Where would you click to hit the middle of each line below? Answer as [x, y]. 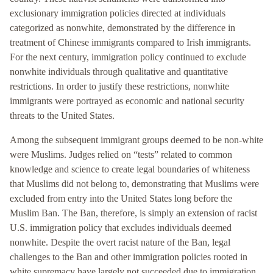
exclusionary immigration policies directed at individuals [118, 13]
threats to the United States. [62, 116]
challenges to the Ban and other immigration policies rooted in [129, 257]
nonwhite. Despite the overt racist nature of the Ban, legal [120, 243]
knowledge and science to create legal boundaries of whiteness [130, 169]
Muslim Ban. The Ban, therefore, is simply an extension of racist [133, 213]
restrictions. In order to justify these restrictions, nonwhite [119, 87]
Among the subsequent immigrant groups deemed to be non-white [136, 140]
